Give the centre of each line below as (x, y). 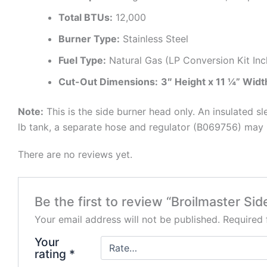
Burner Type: (89, 39)
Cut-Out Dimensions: (108, 82)
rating (52, 254)
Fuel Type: (82, 60)
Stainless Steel (154, 39)
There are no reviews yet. (75, 154)
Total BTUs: (86, 18)
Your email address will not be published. (127, 219)
